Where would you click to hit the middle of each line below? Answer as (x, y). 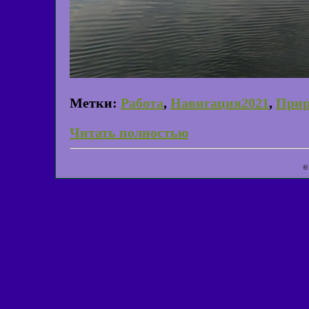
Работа (142, 102)
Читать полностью (129, 132)
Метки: (93, 102)
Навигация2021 (220, 102)
